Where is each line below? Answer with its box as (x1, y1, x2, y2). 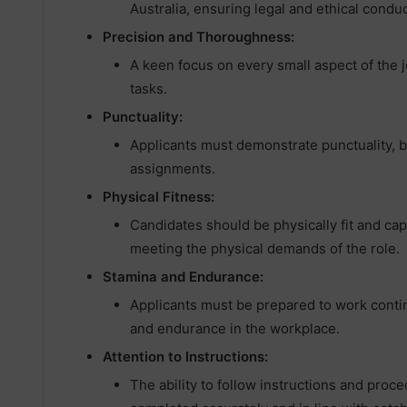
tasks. (130, 80, 167, 98)
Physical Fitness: (103, 188, 214, 206)
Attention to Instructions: (103, 348, 268, 366)
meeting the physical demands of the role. (130, 240, 400, 258)
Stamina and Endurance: (103, 268, 263, 286)
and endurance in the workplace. (130, 320, 340, 338)
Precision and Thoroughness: (103, 28, 294, 46)
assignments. (130, 160, 215, 178)
